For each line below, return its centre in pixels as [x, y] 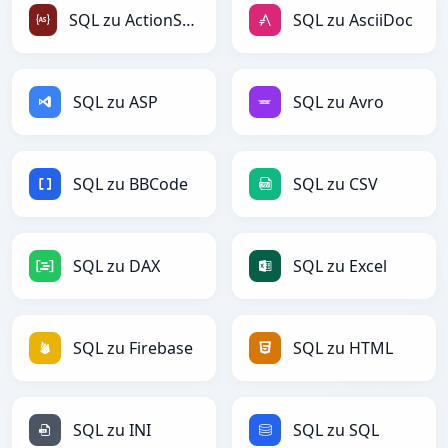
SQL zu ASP [115, 102]
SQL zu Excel [340, 266]
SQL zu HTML [343, 348]
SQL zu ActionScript [189, 20]
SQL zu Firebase [133, 348]
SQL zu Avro [338, 102]
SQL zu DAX [116, 266]
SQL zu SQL [336, 430]
